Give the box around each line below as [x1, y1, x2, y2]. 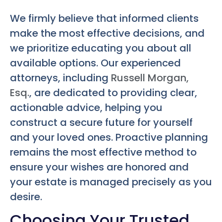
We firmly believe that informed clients [10, 11, 199, 25]
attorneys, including [10, 70, 111, 85]
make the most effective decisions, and [10, 26, 205, 40]
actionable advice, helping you [10, 100, 163, 114]
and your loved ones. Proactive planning [10, 130, 208, 144]
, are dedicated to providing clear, [29, 85, 197, 100]
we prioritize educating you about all [10, 41, 191, 55]
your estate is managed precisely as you [10, 174, 212, 189]
